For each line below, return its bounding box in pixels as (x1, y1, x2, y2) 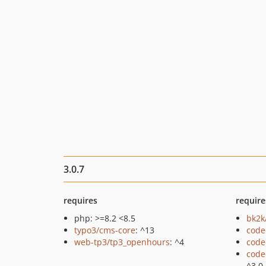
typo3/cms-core (74, 224, 135, 236)
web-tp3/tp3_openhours (74, 236, 170, 248)
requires (64, 195, 97, 206)
